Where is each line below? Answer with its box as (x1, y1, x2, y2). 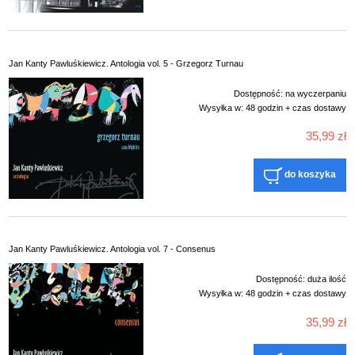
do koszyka (284, 169, 336, 181)
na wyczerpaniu (285, 88, 346, 98)
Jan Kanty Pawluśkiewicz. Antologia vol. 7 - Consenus (9, 244, 216, 254)
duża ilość (307, 274, 346, 284)
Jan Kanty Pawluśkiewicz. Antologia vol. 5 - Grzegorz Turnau (9, 58, 243, 68)
